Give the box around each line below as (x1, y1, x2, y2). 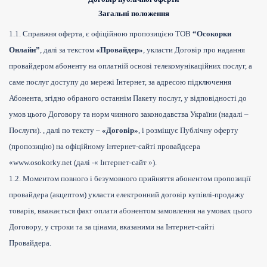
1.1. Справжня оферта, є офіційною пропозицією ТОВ (9, 29, 193, 39)
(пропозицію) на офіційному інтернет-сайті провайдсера (9, 142, 200, 151)
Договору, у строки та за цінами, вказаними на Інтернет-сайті (9, 222, 215, 232)
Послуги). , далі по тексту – (9, 126, 102, 135)
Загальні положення (98, 9, 169, 18)
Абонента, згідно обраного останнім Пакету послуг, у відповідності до (9, 94, 247, 103)
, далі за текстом (40, 45, 96, 55)
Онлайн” (9, 45, 40, 55)
